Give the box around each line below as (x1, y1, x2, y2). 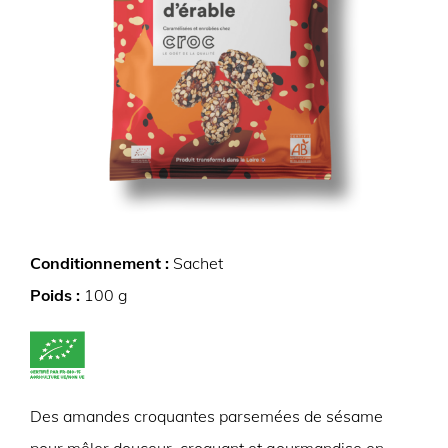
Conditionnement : (30, 253, 173, 273)
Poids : (30, 285, 84, 305)
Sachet (173, 253, 223, 273)
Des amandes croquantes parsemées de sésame (30, 406, 383, 426)
